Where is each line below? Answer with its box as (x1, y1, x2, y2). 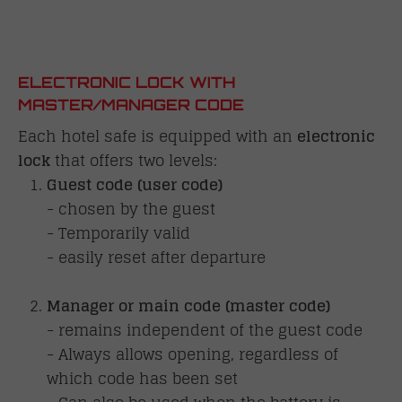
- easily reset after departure (47, 242, 266, 271)
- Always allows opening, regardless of (47, 339, 338, 368)
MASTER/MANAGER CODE (18, 94, 244, 114)
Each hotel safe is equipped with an (18, 121, 297, 150)
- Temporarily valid (47, 218, 190, 247)
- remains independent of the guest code (47, 315, 363, 344)
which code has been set (47, 363, 238, 392)
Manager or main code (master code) (47, 291, 330, 319)
